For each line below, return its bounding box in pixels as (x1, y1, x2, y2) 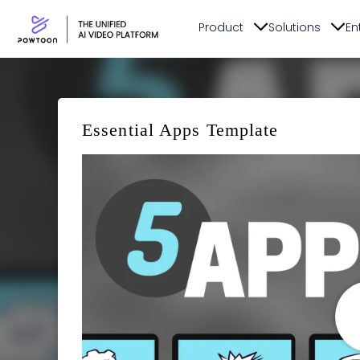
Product (198, 18, 243, 38)
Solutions (268, 18, 321, 38)
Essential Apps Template (82, 120, 279, 140)
